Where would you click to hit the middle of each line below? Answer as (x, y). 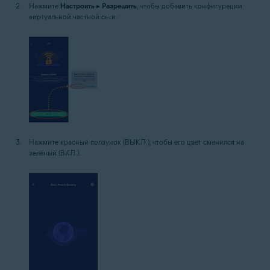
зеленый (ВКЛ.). (55, 152)
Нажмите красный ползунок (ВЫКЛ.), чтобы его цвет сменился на (137, 142)
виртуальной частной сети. (73, 16)
